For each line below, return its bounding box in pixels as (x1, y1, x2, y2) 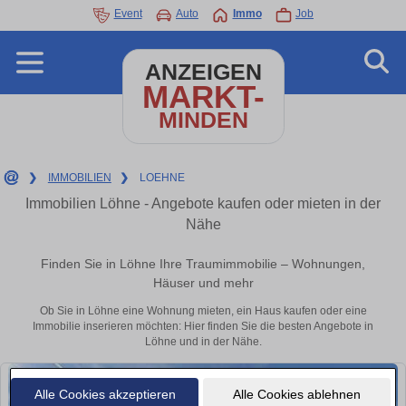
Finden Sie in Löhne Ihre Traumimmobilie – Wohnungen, (41, 256, 365, 272)
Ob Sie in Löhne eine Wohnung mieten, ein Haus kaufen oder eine (39, 304, 367, 318)
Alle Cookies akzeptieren (34, 386, 176, 401)
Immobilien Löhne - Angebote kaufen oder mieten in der (25, 196, 381, 211)
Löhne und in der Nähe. (144, 335, 262, 349)
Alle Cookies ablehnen (232, 386, 361, 401)
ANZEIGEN (144, 60, 262, 84)
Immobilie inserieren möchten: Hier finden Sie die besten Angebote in (33, 320, 373, 333)
